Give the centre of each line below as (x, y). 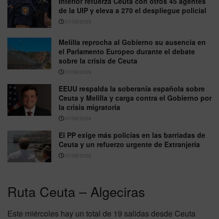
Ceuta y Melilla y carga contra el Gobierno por (135, 98)
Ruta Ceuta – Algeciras (76, 192)
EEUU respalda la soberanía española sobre (132, 89)
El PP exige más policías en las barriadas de (132, 135)
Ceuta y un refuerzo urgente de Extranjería (129, 144)
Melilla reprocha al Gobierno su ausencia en (132, 42)
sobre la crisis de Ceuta (98, 61)
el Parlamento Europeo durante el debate (127, 52)
